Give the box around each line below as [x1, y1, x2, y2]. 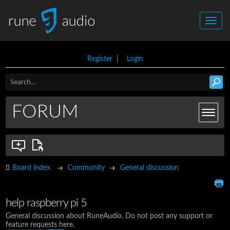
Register [87, 55, 112, 63]
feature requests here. [6, 221, 75, 228]
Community [68, 164, 105, 171]
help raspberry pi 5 [6, 198, 87, 209]
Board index [12, 164, 51, 171]
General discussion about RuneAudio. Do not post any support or [6, 212, 213, 220]
